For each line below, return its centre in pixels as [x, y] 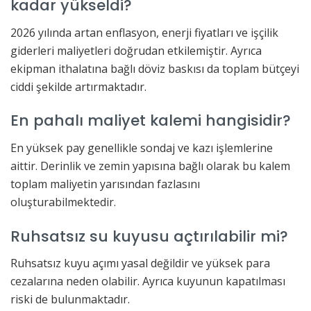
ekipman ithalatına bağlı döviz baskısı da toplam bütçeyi [155, 68]
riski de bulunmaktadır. [70, 300]
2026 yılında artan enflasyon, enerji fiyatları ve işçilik [144, 32]
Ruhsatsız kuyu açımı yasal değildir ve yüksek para [140, 263]
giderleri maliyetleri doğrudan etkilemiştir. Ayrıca [136, 50]
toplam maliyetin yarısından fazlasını [105, 184]
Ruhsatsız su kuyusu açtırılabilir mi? [149, 236]
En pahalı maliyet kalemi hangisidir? [151, 121]
